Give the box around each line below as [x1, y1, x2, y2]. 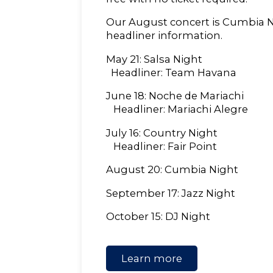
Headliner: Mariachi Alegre [106, 103, 249, 116]
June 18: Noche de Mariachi [106, 90, 244, 102]
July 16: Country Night [106, 126, 218, 139]
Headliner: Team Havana [106, 66, 237, 79]
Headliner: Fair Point [106, 140, 218, 152]
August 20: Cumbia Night [106, 163, 239, 176]
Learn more [121, 252, 183, 264]
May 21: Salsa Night [106, 52, 203, 65]
